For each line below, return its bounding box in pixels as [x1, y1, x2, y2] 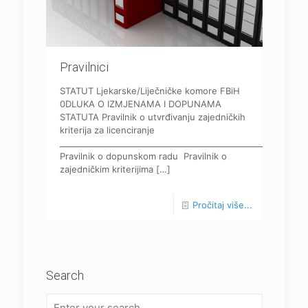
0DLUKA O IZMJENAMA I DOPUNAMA [59, 98, 221, 110]
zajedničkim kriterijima [59, 164, 153, 175]
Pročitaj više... [192, 199, 252, 211]
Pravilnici [59, 60, 109, 75]
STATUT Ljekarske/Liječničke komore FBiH [59, 85, 240, 97]
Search [45, 268, 84, 283]
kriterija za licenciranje [59, 124, 155, 136]
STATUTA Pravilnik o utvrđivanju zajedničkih [59, 111, 245, 123]
